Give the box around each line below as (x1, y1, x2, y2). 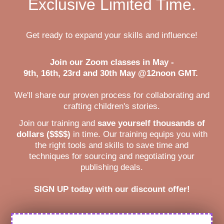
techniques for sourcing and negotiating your (29, 151, 195, 161)
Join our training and (18, 118, 97, 128)
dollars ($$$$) (16, 129, 70, 139)
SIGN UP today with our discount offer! (33, 184, 190, 194)
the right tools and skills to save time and (35, 140, 189, 150)
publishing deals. (80, 162, 143, 172)
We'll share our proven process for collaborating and (14, 90, 209, 100)
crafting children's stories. (63, 101, 160, 111)
